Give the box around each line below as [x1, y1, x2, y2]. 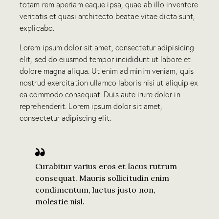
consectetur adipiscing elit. [20, 112, 111, 123]
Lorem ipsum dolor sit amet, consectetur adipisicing [20, 42, 195, 52]
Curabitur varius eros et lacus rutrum [35, 161, 177, 172]
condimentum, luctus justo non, [35, 185, 156, 195]
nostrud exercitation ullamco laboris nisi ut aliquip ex [20, 77, 198, 88]
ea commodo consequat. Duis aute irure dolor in [20, 89, 180, 99]
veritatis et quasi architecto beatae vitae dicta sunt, [20, 11, 196, 21]
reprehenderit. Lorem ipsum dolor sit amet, [20, 101, 163, 111]
